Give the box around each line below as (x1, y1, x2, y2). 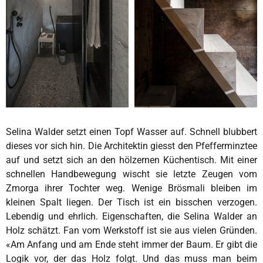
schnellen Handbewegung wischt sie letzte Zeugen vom (6, 168, 257, 180)
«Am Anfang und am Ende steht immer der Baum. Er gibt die (6, 238, 257, 250)
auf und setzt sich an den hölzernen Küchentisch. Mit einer (6, 154, 257, 166)
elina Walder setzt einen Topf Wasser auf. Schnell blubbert (12, 126, 257, 137)
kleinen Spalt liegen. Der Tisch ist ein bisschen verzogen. (6, 196, 257, 208)
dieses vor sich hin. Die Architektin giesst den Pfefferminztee (6, 140, 257, 151)
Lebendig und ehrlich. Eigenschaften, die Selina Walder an (6, 210, 257, 222)
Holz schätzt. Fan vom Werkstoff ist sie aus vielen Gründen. (6, 224, 257, 236)
